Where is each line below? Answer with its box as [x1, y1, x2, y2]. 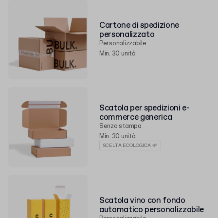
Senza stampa [99, 122, 142, 130]
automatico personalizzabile [99, 204, 204, 216]
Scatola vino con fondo [99, 195, 185, 206]
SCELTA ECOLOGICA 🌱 [103, 142, 157, 149]
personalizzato [99, 29, 155, 40]
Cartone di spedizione [99, 20, 179, 31]
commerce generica [99, 112, 172, 123]
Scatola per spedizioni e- [99, 103, 190, 114]
